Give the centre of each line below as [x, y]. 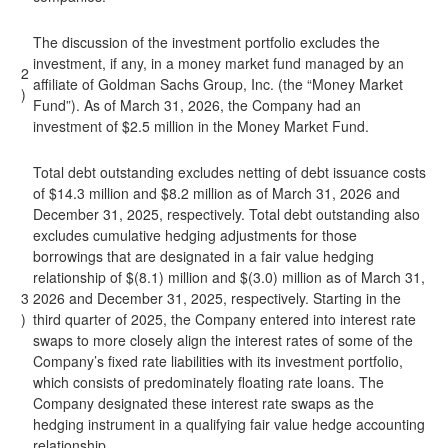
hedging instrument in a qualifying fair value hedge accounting [229, 424]
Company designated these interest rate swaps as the [203, 403]
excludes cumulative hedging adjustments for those [195, 235]
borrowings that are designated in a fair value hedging [203, 256]
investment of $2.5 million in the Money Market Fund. [201, 126]
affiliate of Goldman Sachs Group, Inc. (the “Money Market [218, 84]
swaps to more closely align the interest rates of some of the [223, 340]
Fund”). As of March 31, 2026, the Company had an [197, 105]
